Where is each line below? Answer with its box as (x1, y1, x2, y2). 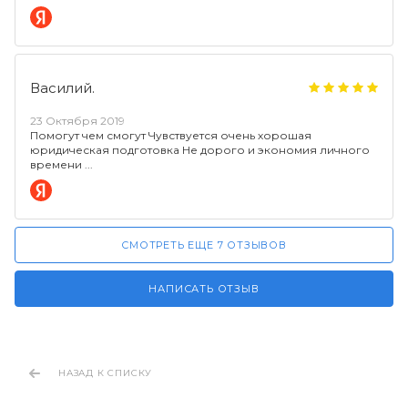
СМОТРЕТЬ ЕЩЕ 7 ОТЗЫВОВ (121, 238, 287, 251)
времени (30, 158, 85, 171)
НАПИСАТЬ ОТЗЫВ (148, 281, 260, 295)
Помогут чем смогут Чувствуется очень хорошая (30, 128, 311, 142)
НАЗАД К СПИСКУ (58, 367, 153, 379)
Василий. (30, 78, 95, 97)
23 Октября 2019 (30, 114, 125, 127)
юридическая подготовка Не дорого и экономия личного (30, 143, 370, 157)
